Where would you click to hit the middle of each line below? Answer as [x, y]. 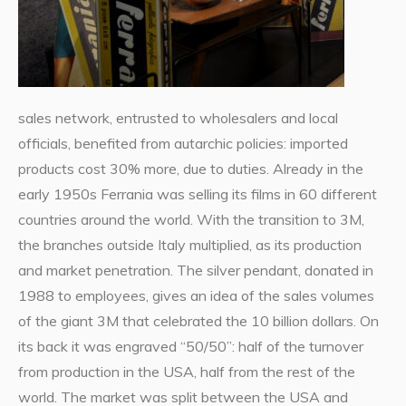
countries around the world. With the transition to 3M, [191, 220]
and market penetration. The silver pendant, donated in [195, 271]
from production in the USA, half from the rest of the [186, 372]
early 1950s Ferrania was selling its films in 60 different [197, 194]
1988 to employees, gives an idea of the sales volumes [196, 296]
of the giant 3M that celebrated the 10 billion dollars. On [198, 321]
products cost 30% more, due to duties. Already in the [190, 169]
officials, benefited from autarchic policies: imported [183, 144]
